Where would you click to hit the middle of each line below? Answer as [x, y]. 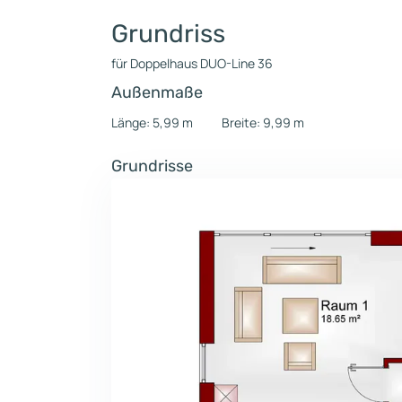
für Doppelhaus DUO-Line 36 [192, 63]
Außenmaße [157, 92]
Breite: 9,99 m [263, 122]
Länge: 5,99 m [152, 122]
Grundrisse [152, 166]
